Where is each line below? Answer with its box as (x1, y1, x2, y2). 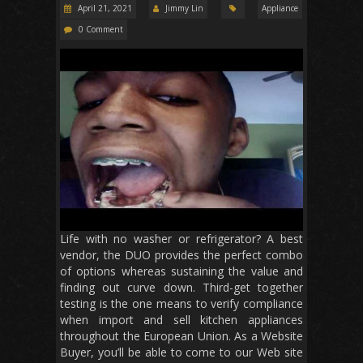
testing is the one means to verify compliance (60, 296, 303, 312)
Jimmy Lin (165, 2, 204, 15)
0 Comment (79, 23, 123, 36)
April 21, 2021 (75, 2, 132, 15)
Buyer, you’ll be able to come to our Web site (60, 344, 303, 361)
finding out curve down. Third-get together (60, 280, 303, 296)
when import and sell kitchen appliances (60, 312, 303, 328)
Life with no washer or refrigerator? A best (60, 231, 303, 247)
